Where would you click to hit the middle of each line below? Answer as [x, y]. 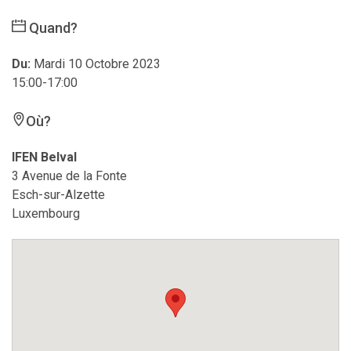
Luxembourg [46, 213]
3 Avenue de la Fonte [69, 175]
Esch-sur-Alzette [58, 194]
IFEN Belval [44, 157]
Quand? [52, 27]
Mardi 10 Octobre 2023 [97, 63]
